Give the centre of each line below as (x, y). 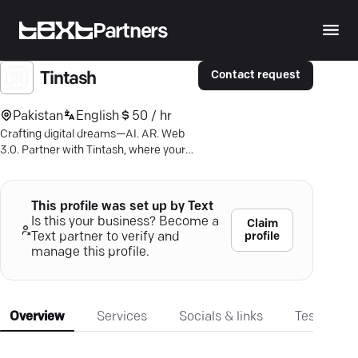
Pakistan (38, 116)
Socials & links (221, 317)
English (97, 116)
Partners (130, 32)
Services (122, 317)
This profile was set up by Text (122, 207)
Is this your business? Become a (125, 222)
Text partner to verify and (105, 237)
